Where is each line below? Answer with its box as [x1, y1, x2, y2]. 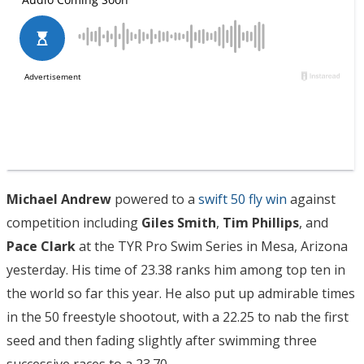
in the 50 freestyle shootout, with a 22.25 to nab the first [6, 307, 349, 326]
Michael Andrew [6, 189, 111, 208]
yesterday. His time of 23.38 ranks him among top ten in [6, 260, 345, 279]
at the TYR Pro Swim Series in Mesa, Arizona [76, 236, 348, 255]
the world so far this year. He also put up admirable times [6, 284, 355, 302]
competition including [6, 213, 141, 232]
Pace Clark [6, 236, 76, 255]
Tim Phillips [223, 213, 299, 232]
